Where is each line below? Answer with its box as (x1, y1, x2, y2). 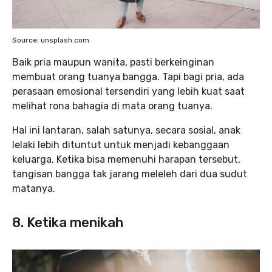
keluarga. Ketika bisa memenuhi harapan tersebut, (12, 154, 240, 166)
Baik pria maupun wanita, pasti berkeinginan (12, 56, 214, 69)
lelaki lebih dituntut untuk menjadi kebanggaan (12, 139, 229, 151)
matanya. (12, 183, 55, 195)
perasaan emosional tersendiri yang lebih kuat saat (12, 86, 245, 98)
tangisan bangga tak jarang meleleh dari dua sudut (12, 168, 247, 180)
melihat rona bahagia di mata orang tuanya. (12, 100, 212, 112)
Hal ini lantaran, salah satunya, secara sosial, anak (12, 124, 240, 137)
